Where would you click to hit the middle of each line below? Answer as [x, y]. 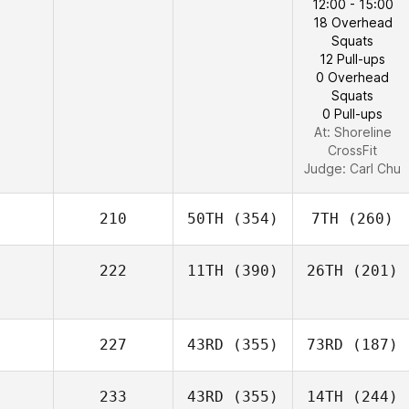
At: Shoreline [352, 132]
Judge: [327, 168]
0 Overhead [352, 77]
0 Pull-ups [352, 114]
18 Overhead [352, 22]
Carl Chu [375, 168]
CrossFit [352, 150]
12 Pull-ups [352, 59]
